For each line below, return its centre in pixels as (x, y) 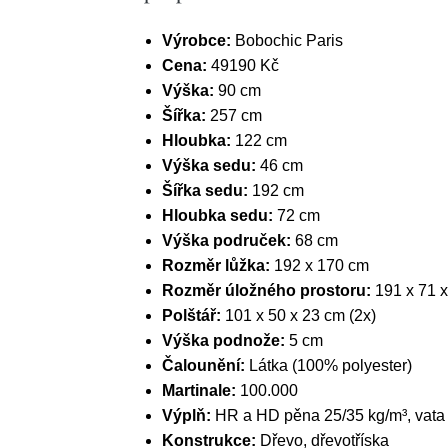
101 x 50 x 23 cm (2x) (300, 315)
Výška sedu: (211, 165)
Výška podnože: (225, 340)
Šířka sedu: (207, 190)
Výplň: (188, 415)
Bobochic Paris (287, 40)
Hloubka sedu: (219, 215)
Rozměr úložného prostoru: (268, 290)
